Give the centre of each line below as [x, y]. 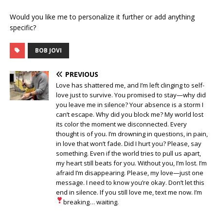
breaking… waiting [90, 202]
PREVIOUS [82, 74]
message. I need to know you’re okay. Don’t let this [130, 183]
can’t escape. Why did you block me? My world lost [130, 115]
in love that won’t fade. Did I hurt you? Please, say [129, 144]
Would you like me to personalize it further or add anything [102, 17]
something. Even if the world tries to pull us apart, [128, 154]
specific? [23, 28]
